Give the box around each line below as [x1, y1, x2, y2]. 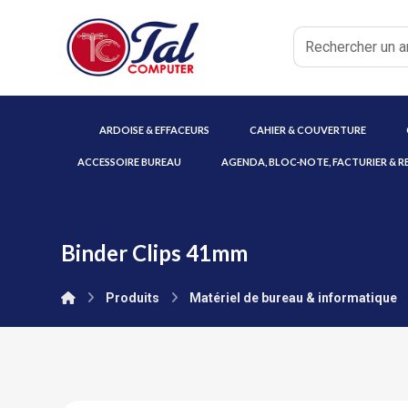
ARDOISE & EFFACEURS [99, 124, 209, 136]
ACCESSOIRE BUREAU [76, 156, 181, 168]
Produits [106, 291, 160, 305]
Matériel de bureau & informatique [189, 291, 398, 305]
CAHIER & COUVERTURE [250, 124, 366, 136]
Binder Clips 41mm [61, 240, 249, 266]
